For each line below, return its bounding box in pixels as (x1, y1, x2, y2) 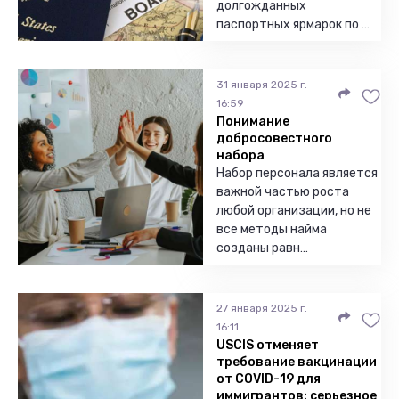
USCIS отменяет (216, 338, 319, 353)
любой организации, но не (216, 203, 371, 218)
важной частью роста (216, 184, 349, 199)
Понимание (216, 114, 289, 129)
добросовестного (216, 131, 332, 146)
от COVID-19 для (216, 371, 321, 387)
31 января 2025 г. (216, 78, 307, 91)
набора (216, 148, 265, 163)
